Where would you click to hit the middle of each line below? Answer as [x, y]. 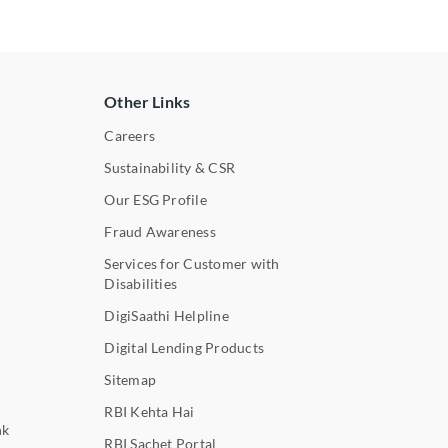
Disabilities [141, 283]
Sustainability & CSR [170, 167]
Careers [129, 135]
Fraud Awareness [160, 231]
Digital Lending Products [184, 347]
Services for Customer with [192, 263]
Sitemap [130, 379]
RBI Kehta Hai [149, 411]
